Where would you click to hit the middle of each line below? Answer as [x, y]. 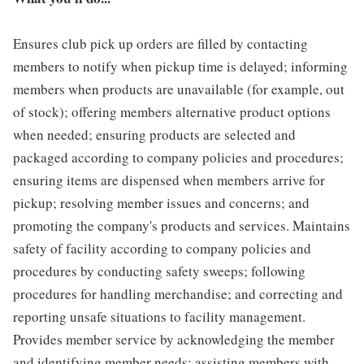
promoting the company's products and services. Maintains [182, 225]
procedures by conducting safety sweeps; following [159, 271]
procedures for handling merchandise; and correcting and [178, 293]
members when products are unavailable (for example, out [179, 89]
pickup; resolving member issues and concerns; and [161, 202]
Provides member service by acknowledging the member [174, 339]
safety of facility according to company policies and [162, 248]
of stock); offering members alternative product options [172, 111]
